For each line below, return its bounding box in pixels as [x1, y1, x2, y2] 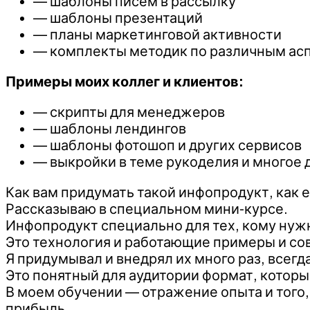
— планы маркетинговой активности [33, 26, 282, 42]
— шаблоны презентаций [33, 10, 203, 26]
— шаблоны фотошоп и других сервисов [33, 137, 302, 153]
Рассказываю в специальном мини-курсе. [6, 201, 288, 217]
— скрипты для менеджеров [33, 104, 225, 120]
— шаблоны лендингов [33, 120, 186, 136]
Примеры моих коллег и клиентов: [6, 73, 244, 89]
